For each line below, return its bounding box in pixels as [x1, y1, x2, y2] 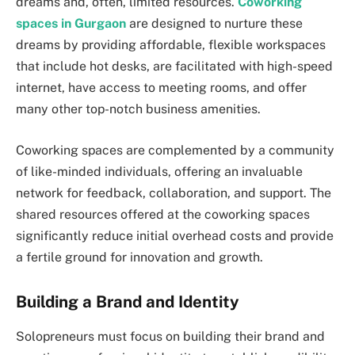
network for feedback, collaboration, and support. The [16, 185, 331, 200]
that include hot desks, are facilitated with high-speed [16, 59, 333, 74]
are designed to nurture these [126, 16, 303, 32]
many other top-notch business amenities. [16, 101, 261, 117]
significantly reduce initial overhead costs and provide [16, 228, 334, 243]
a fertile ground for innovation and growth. [16, 250, 263, 265]
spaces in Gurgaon [16, 16, 126, 32]
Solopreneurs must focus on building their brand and [16, 329, 325, 344]
